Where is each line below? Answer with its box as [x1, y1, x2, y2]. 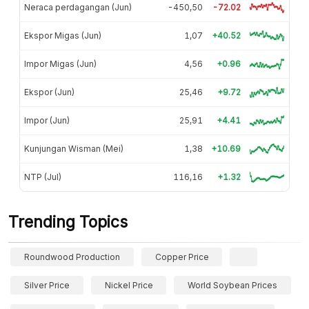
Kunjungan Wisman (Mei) [24, 143, 123, 154]
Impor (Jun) [24, 114, 70, 126]
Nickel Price [104, 279, 153, 290]
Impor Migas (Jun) [24, 58, 97, 69]
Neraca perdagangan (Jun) [24, 1, 132, 12]
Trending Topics [8, 212, 128, 232]
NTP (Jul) [24, 171, 61, 182]
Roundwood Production [24, 251, 120, 262]
